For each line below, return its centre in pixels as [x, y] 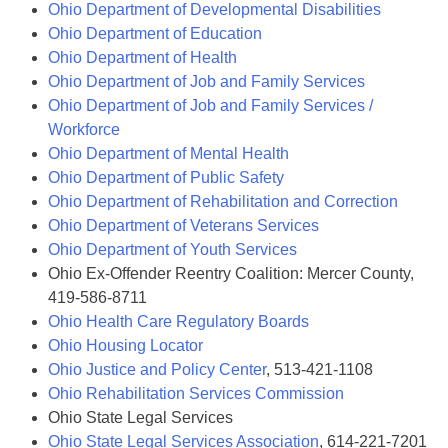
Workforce [84, 129]
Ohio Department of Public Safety [166, 177]
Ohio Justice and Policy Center [157, 369]
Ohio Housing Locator [125, 345]
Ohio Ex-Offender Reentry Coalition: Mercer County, [231, 273]
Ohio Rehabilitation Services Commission [196, 393]
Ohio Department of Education [155, 33]
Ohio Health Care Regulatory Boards [178, 321]
